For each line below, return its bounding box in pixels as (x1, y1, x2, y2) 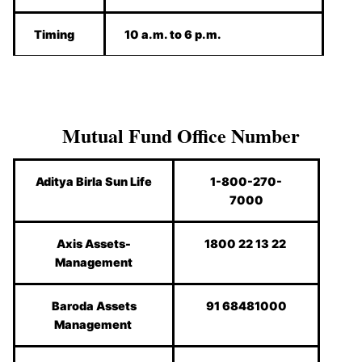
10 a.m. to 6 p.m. (124, 27, 229, 41)
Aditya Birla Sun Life (36, 175, 152, 189)
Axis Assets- (57, 237, 131, 251)
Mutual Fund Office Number (62, 121, 300, 150)
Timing (34, 27, 75, 41)
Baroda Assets (51, 299, 137, 314)
